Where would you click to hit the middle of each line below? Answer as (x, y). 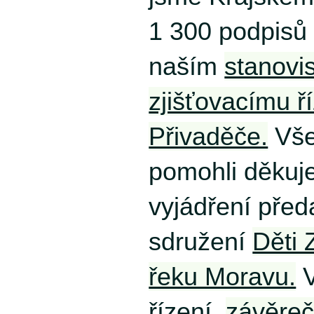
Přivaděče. (209, 136)
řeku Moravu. (223, 276)
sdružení (201, 241)
